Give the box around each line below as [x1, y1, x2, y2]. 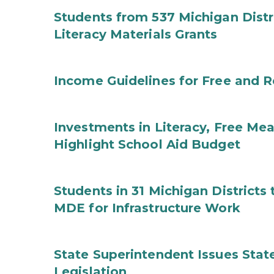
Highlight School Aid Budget [54, 137, 240, 152]
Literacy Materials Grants [54, 27, 218, 42]
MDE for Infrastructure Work [54, 201, 240, 215]
